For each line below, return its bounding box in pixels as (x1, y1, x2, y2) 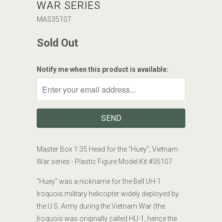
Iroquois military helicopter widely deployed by (37, 189, 179, 198)
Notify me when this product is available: (37, 65, 168, 73)
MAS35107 (37, 15, 71, 23)
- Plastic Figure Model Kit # (70, 157, 153, 166)
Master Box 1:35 (37, 145, 89, 153)
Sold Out (37, 36, 78, 49)
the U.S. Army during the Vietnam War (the (37, 202, 165, 210)
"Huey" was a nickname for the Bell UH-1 (37, 177, 161, 185)
